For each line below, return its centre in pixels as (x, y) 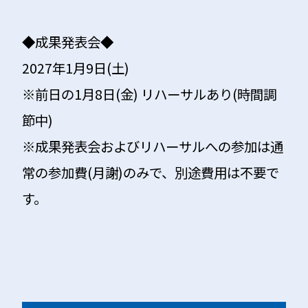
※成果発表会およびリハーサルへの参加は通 (153, 146)
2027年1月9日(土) (76, 67)
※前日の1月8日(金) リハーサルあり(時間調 (150, 93)
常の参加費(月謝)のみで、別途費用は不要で (151, 172)
